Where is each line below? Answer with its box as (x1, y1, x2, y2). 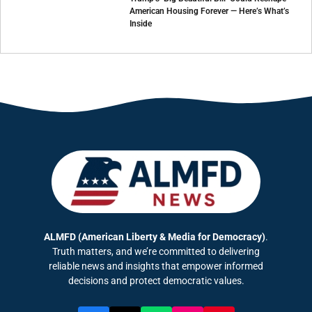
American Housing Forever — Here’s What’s (130, 6, 290, 17)
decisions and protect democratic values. (68, 275, 244, 287)
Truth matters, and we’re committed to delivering (52, 246, 260, 258)
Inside (130, 19, 153, 29)
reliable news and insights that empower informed (49, 260, 263, 272)
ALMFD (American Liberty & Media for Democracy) (44, 231, 265, 243)
